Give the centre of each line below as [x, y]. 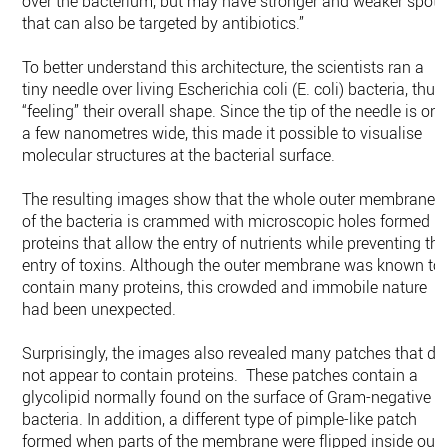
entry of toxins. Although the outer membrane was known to [232, 265]
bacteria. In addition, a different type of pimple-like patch [220, 419]
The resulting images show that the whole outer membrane [229, 199]
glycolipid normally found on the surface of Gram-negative [227, 397]
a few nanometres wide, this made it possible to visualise [222, 133]
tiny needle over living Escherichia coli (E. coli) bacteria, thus [233, 89]
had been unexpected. [99, 309]
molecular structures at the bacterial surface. [179, 155]
